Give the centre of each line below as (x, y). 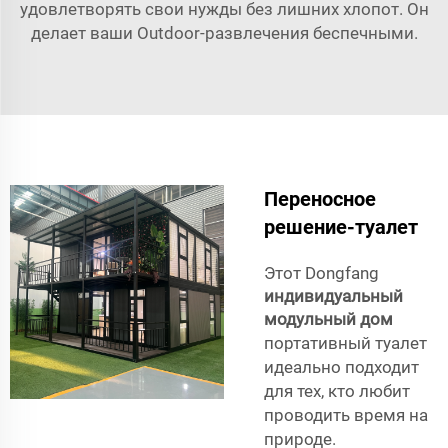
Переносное (320, 198)
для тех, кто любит (337, 390)
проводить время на (346, 414)
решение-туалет (341, 226)
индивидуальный (333, 295)
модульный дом (328, 318)
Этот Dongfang (321, 272)
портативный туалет (345, 342)
